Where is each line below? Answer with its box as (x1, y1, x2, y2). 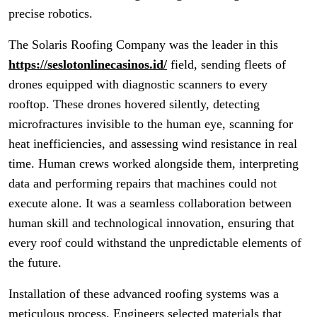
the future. (8, 255, 62, 270)
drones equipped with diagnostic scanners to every (8, 77, 267, 91)
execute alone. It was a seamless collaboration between (8, 196, 292, 210)
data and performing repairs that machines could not (8, 176, 277, 190)
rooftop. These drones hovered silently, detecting (8, 97, 260, 111)
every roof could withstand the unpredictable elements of (8, 236, 301, 250)
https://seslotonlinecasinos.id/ (8, 57, 167, 71)
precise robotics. (8, 6, 93, 21)
